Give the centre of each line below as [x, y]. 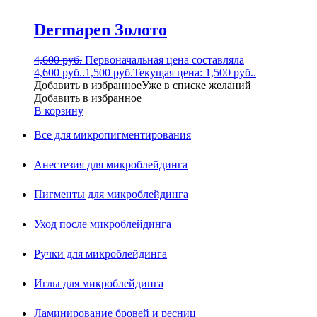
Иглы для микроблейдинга [99, 284]
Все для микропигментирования [113, 135]
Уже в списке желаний [196, 86]
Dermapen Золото [100, 30]
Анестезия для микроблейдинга [111, 165]
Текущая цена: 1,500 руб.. [195, 73]
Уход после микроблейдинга [103, 224]
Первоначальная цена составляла [165, 60]
